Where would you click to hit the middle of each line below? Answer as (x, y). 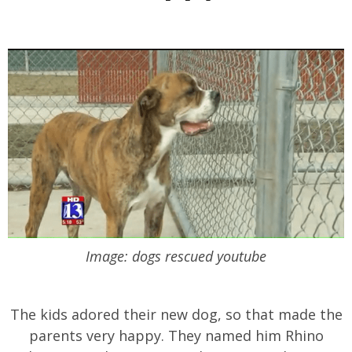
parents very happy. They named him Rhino (176, 336)
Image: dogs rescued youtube (176, 257)
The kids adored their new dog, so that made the (176, 315)
